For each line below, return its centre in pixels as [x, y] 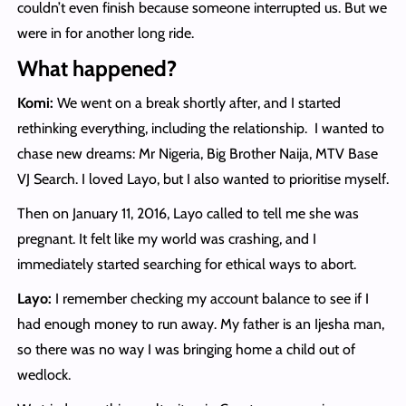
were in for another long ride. [105, 34]
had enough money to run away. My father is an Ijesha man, [200, 324]
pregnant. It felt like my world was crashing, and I [166, 239]
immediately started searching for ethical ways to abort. [186, 265]
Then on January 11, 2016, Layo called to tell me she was [188, 214]
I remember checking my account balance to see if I [210, 299]
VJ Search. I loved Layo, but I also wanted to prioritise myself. [203, 179]
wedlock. [43, 375]
